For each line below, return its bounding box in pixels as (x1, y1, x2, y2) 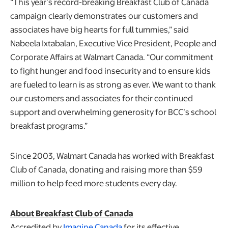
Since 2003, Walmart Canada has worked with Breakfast (10, 149, 214, 161)
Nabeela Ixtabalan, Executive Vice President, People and (10, 37, 216, 49)
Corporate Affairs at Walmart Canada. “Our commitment (10, 50, 213, 63)
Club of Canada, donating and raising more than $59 (10, 163, 203, 175)
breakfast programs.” (10, 119, 88, 131)
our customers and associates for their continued (10, 92, 193, 104)
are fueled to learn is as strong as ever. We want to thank (10, 78, 216, 90)
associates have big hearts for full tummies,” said (10, 23, 189, 35)
